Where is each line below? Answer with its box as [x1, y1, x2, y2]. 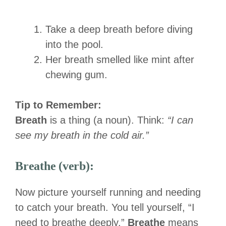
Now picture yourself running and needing [15, 186, 201, 198]
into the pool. [45, 38, 103, 50]
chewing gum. [45, 69, 107, 80]
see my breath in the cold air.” [15, 129, 149, 141]
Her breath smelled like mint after [45, 53, 194, 65]
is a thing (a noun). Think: [47, 114, 167, 126]
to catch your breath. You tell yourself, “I [15, 201, 195, 213]
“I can [167, 114, 193, 126]
